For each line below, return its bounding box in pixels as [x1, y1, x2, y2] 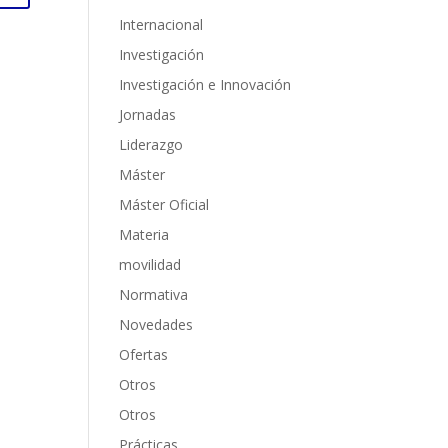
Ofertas [119, 345, 169, 365]
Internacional [119, 15, 204, 35]
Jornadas [119, 105, 177, 125]
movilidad [119, 255, 182, 275]
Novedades [119, 315, 194, 335]
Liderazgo [119, 135, 184, 155]
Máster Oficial [119, 195, 210, 215]
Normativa [119, 285, 189, 305]
